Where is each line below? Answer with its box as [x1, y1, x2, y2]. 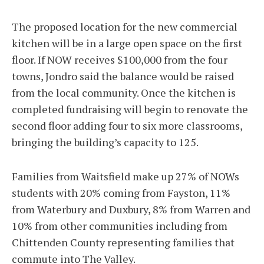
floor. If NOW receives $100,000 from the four [12, 52, 227, 67]
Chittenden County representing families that [12, 235, 235, 250]
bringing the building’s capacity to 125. [12, 135, 199, 150]
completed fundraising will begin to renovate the [12, 102, 248, 117]
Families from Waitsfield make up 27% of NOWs [12, 169, 239, 184]
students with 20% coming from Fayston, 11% [12, 186, 230, 200]
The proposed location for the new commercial [12, 19, 237, 34]
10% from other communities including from [12, 219, 227, 233]
